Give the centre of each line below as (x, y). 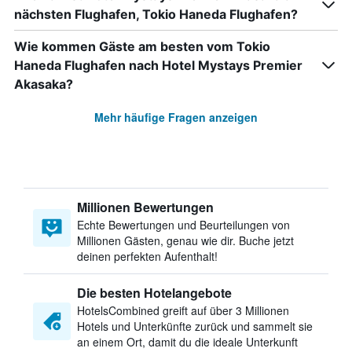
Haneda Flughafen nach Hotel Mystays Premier (158, 65)
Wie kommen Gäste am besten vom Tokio (142, 46)
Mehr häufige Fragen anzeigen (176, 117)
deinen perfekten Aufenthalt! (147, 256)
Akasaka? (44, 84)
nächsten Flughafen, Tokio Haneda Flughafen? (156, 14)
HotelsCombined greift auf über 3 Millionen (183, 310)
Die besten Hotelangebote (154, 293)
